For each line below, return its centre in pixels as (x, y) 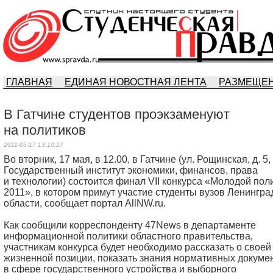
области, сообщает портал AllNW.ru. (85, 203)
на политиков (45, 130)
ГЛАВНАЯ (29, 82)
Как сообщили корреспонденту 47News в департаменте (130, 225)
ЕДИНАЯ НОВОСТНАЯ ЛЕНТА (136, 82)
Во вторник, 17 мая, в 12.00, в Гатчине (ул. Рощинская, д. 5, (137, 159)
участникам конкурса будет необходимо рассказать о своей (137, 247)
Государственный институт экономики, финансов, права (131, 170)
